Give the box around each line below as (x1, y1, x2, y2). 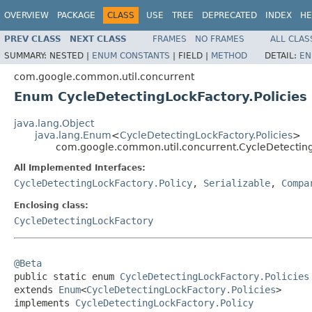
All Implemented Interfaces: (14, 162, 146, 173)
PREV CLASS (4, 33, 61, 44)
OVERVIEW (4, 10, 49, 20)
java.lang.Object (14, 117, 94, 129)
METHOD (211, 50, 247, 61)
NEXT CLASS (70, 33, 127, 44)
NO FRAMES (195, 33, 244, 44)
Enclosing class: (14, 200, 88, 210)
